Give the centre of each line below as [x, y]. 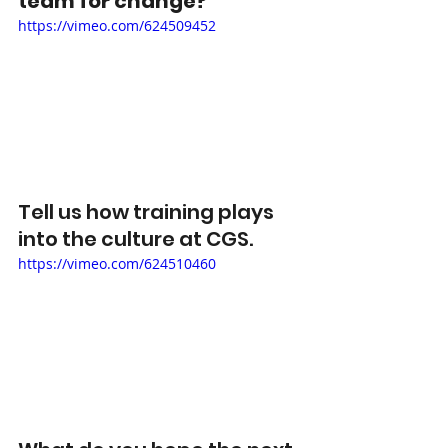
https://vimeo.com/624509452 [117, 25]
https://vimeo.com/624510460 [117, 263]
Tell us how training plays [148, 211]
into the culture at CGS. [139, 238]
